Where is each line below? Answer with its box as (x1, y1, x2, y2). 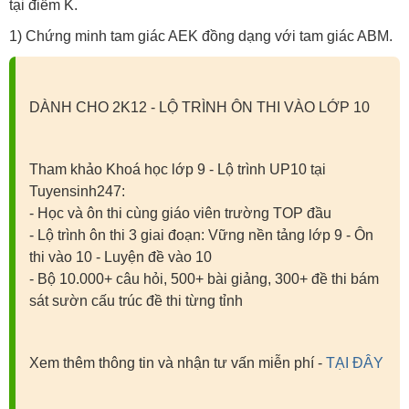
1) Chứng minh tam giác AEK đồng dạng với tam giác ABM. (9, 28, 393, 44)
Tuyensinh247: (29, 184, 125, 199)
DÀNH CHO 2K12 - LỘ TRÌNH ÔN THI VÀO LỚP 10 (29, 100, 370, 115)
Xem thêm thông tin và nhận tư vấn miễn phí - (29, 355, 326, 371)
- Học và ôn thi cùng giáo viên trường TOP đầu (29, 205, 331, 221)
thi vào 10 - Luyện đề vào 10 (29, 249, 212, 265)
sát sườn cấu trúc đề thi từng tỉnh (29, 293, 243, 309)
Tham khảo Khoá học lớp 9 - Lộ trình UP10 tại (29, 162, 326, 177)
